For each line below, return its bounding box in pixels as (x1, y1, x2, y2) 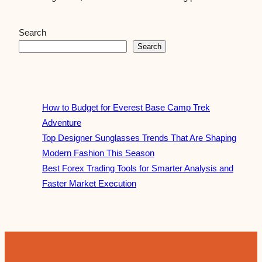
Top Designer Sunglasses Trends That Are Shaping (42, 132, 236, 143)
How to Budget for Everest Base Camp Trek (42, 102, 210, 112)
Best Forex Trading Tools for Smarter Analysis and (42, 163, 233, 173)
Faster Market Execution (42, 178, 136, 188)
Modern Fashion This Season (42, 147, 154, 158)
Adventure (42, 117, 81, 127)
